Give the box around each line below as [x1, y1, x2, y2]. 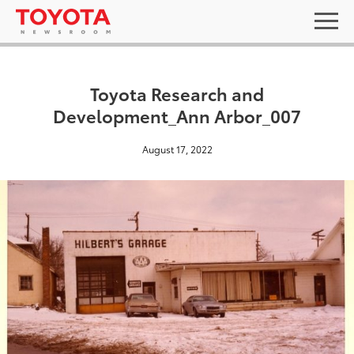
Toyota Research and [90, 81, 264, 105]
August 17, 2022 [141, 142, 213, 156]
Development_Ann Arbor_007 [53, 103, 301, 127]
